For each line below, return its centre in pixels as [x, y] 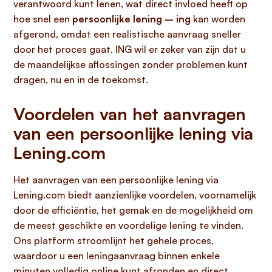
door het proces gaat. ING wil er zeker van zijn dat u [130, 49]
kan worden [218, 19]
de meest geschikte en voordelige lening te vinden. [128, 225]
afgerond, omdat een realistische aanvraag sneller [127, 34]
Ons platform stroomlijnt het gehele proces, [114, 240]
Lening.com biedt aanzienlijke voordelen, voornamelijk [135, 195]
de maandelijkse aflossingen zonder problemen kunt [131, 64]
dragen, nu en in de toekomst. [81, 80]
